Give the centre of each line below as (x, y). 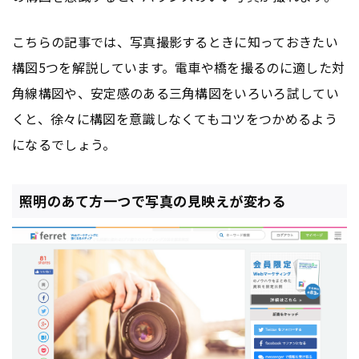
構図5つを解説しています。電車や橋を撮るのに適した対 (179, 68)
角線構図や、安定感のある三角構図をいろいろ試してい (176, 93)
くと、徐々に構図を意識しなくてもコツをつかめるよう (175, 119)
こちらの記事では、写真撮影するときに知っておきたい (175, 42)
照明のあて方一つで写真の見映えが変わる (152, 201)
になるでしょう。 (64, 145)
